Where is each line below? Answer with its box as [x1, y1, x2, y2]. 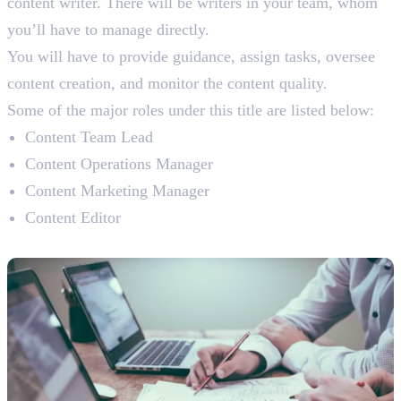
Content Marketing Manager [25, 181, 209, 200]
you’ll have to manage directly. [7, 20, 214, 38]
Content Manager [7, 235, 130, 253]
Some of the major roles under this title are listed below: [7, 100, 374, 119]
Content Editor [25, 208, 121, 226]
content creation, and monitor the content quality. [7, 73, 332, 92]
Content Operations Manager [25, 154, 213, 173]
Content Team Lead [25, 127, 153, 146]
